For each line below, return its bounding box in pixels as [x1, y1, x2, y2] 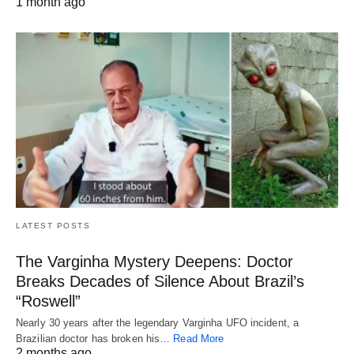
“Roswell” [16, 292, 81, 310]
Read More [173, 332, 224, 345]
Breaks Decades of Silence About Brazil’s [16, 272, 304, 290]
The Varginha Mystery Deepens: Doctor [16, 252, 293, 270]
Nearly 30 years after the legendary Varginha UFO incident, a [16, 316, 299, 329]
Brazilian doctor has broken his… [16, 332, 174, 345]
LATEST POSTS [16, 220, 90, 230]
